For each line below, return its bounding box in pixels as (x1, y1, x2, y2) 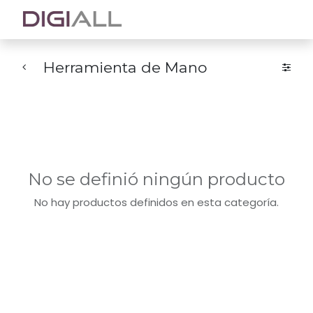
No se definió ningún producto (28, 168, 285, 189)
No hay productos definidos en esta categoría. (34, 195, 279, 210)
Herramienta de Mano (43, 59, 207, 76)
